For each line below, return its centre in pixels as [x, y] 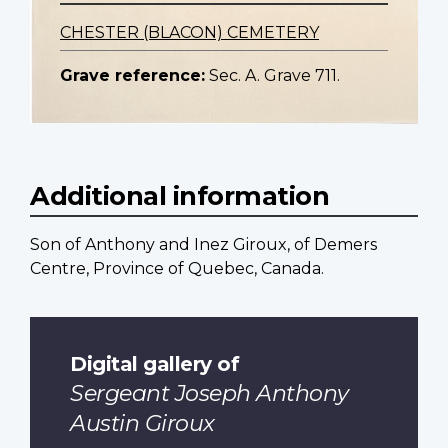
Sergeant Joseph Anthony [209, 393]
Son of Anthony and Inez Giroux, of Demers [203, 245]
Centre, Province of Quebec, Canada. [177, 269]
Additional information [179, 196]
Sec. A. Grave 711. [274, 76]
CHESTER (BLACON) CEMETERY [189, 33]
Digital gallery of [154, 363]
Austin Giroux [142, 423]
